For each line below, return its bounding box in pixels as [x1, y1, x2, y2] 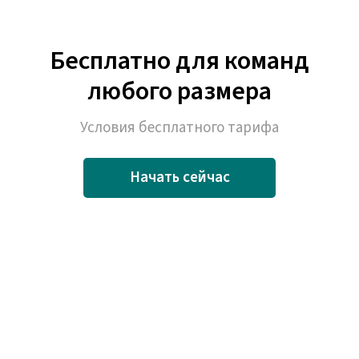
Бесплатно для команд [50, 42, 309, 80]
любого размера [87, 73, 272, 111]
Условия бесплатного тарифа [80, 117, 279, 139]
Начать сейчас [129, 167, 230, 189]
